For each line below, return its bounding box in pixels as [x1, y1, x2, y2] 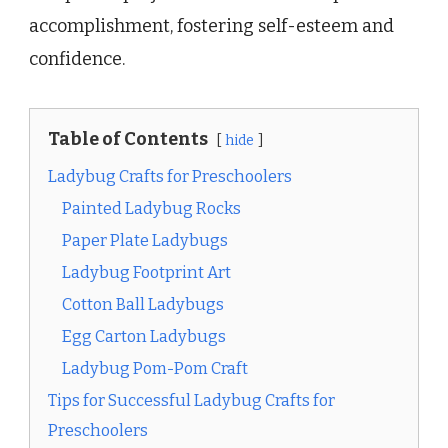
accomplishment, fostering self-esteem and [29, 15, 394, 38]
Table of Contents [48, 128, 208, 151]
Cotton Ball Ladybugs [62, 295, 224, 315]
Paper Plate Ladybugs [62, 231, 228, 251]
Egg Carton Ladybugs [62, 327, 226, 347]
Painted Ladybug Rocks [62, 199, 241, 219]
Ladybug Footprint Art [62, 263, 231, 283]
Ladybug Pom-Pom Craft [62, 359, 248, 379]
